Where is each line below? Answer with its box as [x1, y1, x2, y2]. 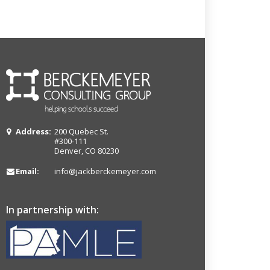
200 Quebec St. [54, 125, 108, 137]
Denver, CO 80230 [54, 145, 119, 156]
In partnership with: [6, 202, 99, 216]
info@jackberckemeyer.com [54, 165, 156, 177]
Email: [16, 165, 39, 177]
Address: [16, 125, 51, 137]
